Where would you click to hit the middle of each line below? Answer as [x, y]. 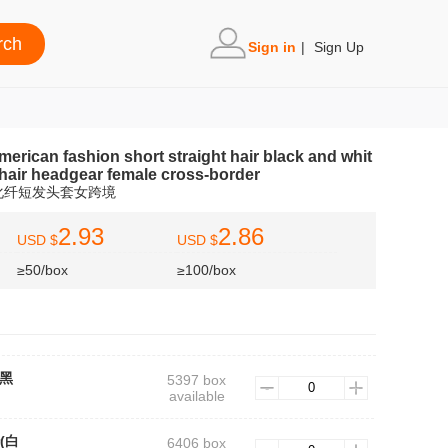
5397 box [196, 380]
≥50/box [42, 270]
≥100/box [206, 270]
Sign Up [339, 47]
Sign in [272, 47]
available [196, 396]
